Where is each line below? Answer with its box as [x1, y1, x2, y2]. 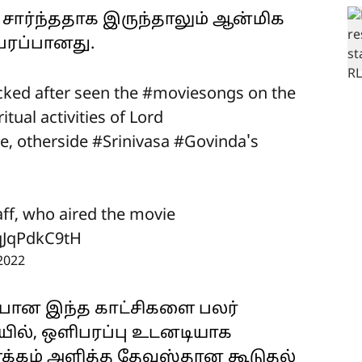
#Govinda [174, 133, 246, 154]
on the [244, 85, 296, 105]
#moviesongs [142, 85, 244, 105]
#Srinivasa [92, 133, 170, 154]
